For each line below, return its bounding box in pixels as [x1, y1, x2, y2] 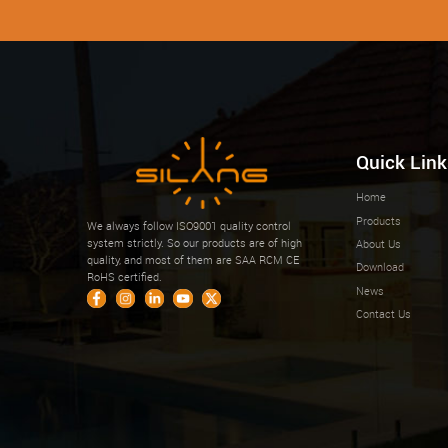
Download [356, 259, 405, 275]
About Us [356, 236, 402, 252]
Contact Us [356, 306, 412, 322]
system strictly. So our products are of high [87, 234, 302, 250]
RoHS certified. [87, 268, 162, 284]
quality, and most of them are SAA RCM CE [87, 251, 299, 267]
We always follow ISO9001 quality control [87, 217, 291, 233]
